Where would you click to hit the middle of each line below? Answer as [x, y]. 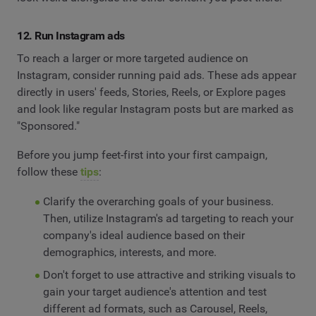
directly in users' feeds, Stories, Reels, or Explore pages [151, 92]
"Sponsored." [48, 126]
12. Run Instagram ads [71, 36]
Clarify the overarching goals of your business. [158, 201]
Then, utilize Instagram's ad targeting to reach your [168, 218]
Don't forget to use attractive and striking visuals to [169, 274]
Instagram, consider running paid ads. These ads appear [157, 75]
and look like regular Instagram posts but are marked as [155, 109]
